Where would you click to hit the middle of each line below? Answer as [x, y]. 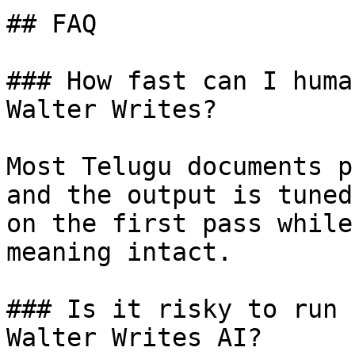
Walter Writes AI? [134, 338]
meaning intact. [119, 252]
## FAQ [52, 24]
